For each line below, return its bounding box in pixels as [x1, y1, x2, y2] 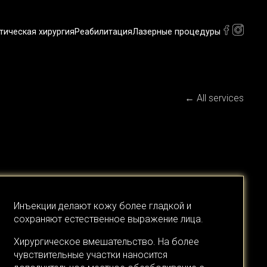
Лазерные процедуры [132, 26, 221, 36]
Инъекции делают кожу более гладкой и [13, 200, 191, 212]
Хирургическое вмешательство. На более [13, 236, 199, 248]
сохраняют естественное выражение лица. [13, 213, 203, 225]
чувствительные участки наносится [13, 249, 167, 261]
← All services [185, 92, 244, 104]
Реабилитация [74, 26, 132, 36]
